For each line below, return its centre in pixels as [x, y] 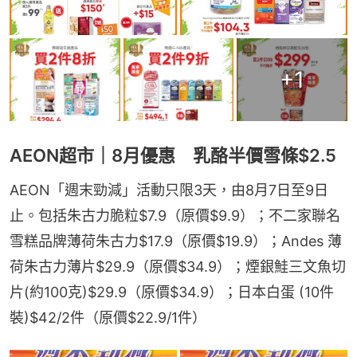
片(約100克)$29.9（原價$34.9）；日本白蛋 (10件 [172, 292]
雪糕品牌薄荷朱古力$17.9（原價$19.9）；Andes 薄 [176, 241]
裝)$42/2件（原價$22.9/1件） [108, 318]
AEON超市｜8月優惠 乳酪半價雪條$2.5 [173, 156]
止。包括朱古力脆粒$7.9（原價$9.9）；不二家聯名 [175, 216]
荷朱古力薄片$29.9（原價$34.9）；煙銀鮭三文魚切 [178, 267]
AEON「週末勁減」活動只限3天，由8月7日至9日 [169, 190]
